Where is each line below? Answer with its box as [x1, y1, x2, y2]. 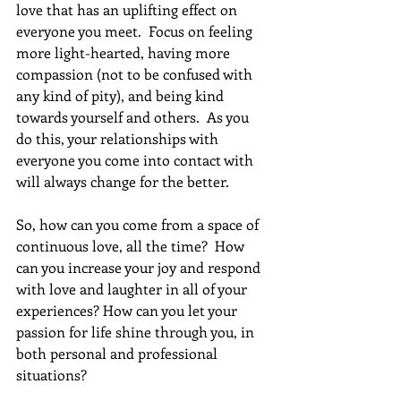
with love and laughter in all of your [16, 278, 251, 298]
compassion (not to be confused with [16, 64, 256, 83]
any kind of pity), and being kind [16, 85, 227, 105]
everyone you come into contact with [16, 149, 257, 169]
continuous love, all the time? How [16, 235, 248, 255]
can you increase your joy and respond [16, 257, 264, 277]
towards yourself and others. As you [16, 107, 252, 126]
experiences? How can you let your [16, 300, 241, 320]
